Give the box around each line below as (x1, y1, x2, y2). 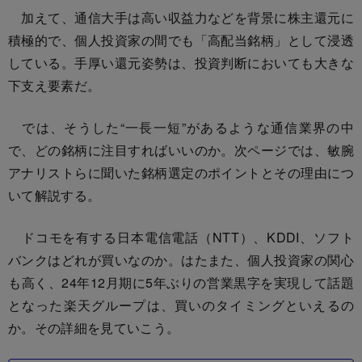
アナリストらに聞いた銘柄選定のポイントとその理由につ (8, 162, 354, 182)
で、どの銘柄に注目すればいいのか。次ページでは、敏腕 (8, 140, 354, 159)
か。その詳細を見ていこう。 (8, 318, 180, 337)
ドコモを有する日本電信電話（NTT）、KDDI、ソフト (8, 227, 354, 246)
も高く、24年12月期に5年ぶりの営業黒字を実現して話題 (8, 272, 354, 292)
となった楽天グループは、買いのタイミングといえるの (8, 295, 354, 314)
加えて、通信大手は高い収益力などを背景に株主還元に (8, 7, 354, 27)
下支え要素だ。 (8, 75, 101, 95)
